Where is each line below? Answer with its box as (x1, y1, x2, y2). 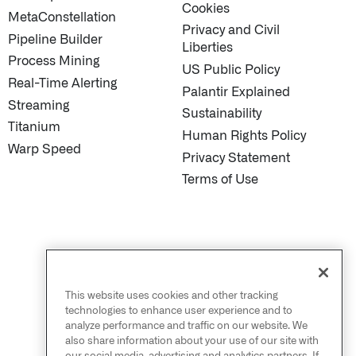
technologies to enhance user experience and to (65, 304, 292, 316)
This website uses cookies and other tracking (65, 289, 278, 301)
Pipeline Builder (8, 33, 103, 46)
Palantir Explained (182, 85, 290, 99)
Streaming (8, 99, 70, 112)
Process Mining (8, 55, 100, 68)
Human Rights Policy (182, 130, 306, 143)
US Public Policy (182, 63, 280, 76)
